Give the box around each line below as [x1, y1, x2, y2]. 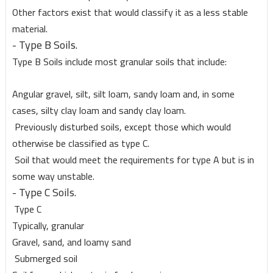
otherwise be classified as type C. [12, 134, 149, 153]
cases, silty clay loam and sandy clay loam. [12, 101, 186, 120]
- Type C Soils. [12, 182, 76, 203]
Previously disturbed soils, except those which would [12, 118, 231, 136]
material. [12, 19, 48, 38]
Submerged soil [12, 249, 77, 268]
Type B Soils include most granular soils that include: [12, 52, 227, 71]
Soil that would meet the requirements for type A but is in [12, 151, 254, 169]
